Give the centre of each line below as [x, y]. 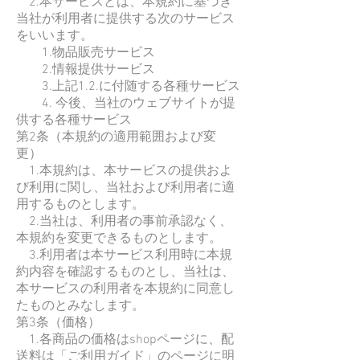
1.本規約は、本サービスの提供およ [124, 171]
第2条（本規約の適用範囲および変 [116, 137]
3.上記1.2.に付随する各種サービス [128, 86]
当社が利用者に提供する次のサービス [125, 19]
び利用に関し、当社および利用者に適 [125, 188]
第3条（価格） [58, 323]
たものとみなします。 [80, 306]
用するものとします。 [80, 205]
